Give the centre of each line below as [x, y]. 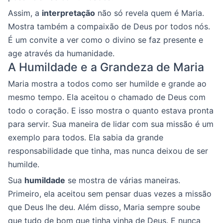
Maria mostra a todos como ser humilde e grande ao [107, 83]
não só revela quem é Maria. [150, 13]
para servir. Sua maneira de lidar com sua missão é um [111, 124]
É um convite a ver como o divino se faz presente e [106, 40]
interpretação [68, 13]
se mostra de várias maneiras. [123, 180]
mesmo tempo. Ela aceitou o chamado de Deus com [107, 97]
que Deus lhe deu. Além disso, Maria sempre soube [104, 207]
